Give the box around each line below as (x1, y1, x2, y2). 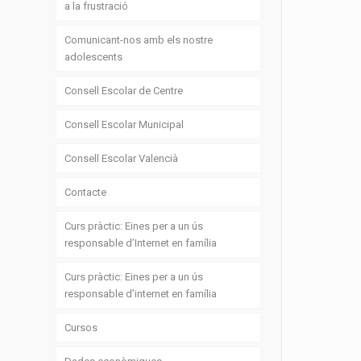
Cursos (64, 322, 98, 334)
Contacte (64, 186, 107, 199)
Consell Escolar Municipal (64, 118, 185, 131)
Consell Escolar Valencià (64, 152, 179, 165)
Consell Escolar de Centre (64, 85, 184, 98)
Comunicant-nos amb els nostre (64, 34, 214, 47)
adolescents (64, 51, 123, 64)
